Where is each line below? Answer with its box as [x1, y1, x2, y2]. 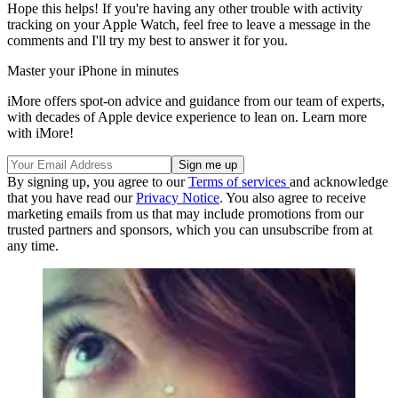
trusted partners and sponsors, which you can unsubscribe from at [7, 221, 372, 237]
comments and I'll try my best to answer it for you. [7, 32, 288, 48]
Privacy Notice [136, 189, 219, 205]
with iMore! [7, 124, 74, 140]
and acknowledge [290, 173, 388, 189]
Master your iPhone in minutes [7, 62, 179, 78]
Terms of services [188, 173, 290, 189]
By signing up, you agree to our [7, 173, 188, 189]
